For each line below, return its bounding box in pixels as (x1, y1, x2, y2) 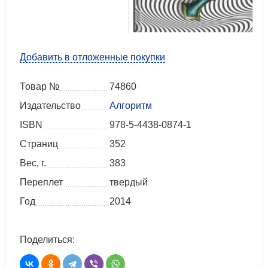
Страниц (20, 139, 58, 150)
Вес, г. (20, 158, 46, 169)
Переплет (20, 177, 63, 188)
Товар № (20, 81, 59, 92)
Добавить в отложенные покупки (20, 52, 165, 63)
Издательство (20, 100, 81, 111)
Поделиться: (20, 234, 75, 245)
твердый (109, 177, 148, 188)
